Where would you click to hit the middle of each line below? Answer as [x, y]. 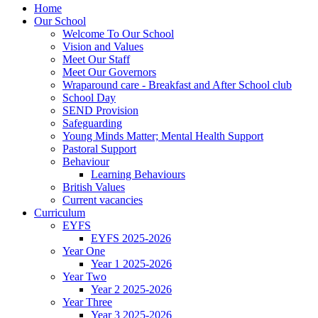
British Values [94, 187]
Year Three [87, 302]
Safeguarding [92, 124]
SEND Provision [100, 111]
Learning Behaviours [138, 175]
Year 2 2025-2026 [131, 290]
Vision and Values [103, 47]
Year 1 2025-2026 [131, 264]
